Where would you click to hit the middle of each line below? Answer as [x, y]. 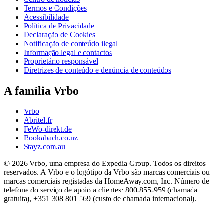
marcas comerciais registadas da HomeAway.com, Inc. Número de [107, 181]
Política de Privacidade [59, 26]
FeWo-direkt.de [48, 129]
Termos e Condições [55, 8]
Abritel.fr [38, 120]
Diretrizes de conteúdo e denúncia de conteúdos [97, 70]
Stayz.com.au [44, 147]
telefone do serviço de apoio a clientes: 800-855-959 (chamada [101, 190]
